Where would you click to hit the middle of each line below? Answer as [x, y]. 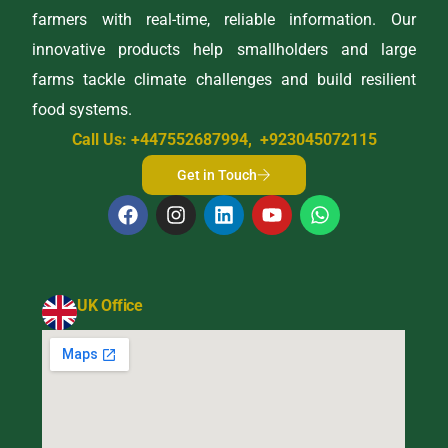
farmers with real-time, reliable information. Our [224, 20]
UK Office [110, 306]
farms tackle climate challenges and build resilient [224, 80]
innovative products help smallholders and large [224, 50]
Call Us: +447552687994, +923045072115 [224, 140]
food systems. [82, 110]
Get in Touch [217, 175]
